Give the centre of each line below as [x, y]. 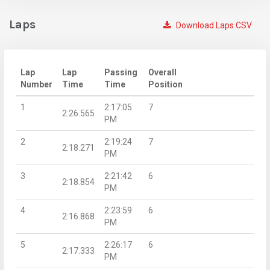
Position [165, 84]
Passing [121, 72]
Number [36, 84]
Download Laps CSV [213, 25]
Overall [162, 72]
